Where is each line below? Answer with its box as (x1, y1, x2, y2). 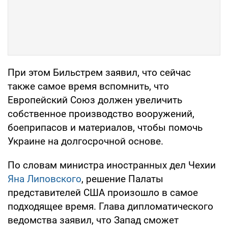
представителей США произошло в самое (8, 186, 198, 198)
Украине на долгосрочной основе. (8, 135, 163, 147)
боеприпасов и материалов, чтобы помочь (8, 121, 203, 133)
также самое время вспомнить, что (8, 80, 169, 92)
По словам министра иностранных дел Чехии (8, 159, 216, 171)
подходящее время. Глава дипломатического (8, 200, 213, 212)
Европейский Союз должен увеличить (8, 94, 182, 106)
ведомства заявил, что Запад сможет (8, 214, 179, 226)
